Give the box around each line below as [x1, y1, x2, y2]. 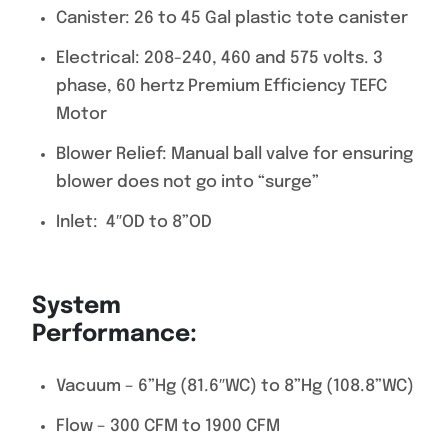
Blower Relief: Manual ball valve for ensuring [56, 146, 413, 163]
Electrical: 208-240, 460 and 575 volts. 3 [56, 50, 383, 67]
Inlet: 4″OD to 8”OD [56, 214, 212, 231]
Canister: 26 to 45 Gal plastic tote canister [56, 10, 408, 27]
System [32, 294, 121, 319]
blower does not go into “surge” [56, 174, 319, 191]
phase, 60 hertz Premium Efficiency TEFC [56, 78, 387, 95]
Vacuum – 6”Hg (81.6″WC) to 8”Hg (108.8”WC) [56, 378, 414, 395]
